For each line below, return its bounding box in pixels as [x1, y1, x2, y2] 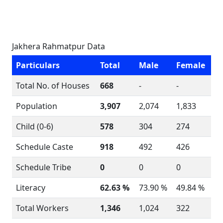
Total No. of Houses [16, 80, 90, 91]
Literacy [16, 182, 45, 193]
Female [176, 60, 205, 71]
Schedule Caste [16, 141, 73, 152]
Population [16, 101, 57, 111]
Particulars [16, 60, 60, 71]
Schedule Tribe [16, 162, 71, 173]
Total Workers [16, 203, 69, 214]
